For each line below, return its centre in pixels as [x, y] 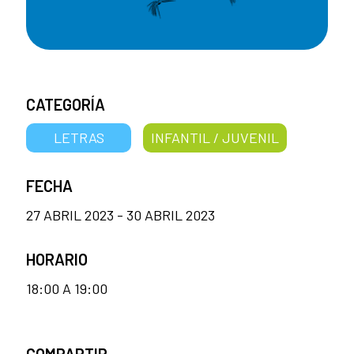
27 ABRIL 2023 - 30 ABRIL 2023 [121, 215]
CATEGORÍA [66, 105]
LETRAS [79, 138]
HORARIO [57, 260]
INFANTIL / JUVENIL [215, 138]
